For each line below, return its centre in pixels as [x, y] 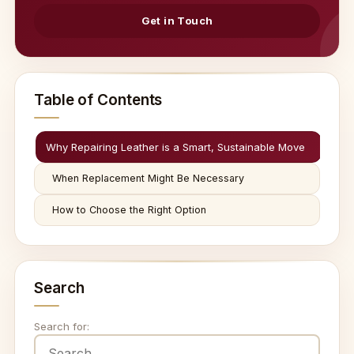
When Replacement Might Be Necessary [148, 178]
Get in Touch [177, 21]
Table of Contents [98, 100]
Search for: [62, 326]
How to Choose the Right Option [129, 210]
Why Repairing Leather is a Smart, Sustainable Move [175, 147]
